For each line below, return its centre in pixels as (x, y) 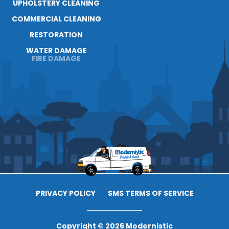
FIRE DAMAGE (56, 67)
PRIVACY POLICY (65, 193)
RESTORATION (56, 35)
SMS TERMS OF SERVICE (151, 193)
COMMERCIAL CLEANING (56, 19)
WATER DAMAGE (56, 51)
